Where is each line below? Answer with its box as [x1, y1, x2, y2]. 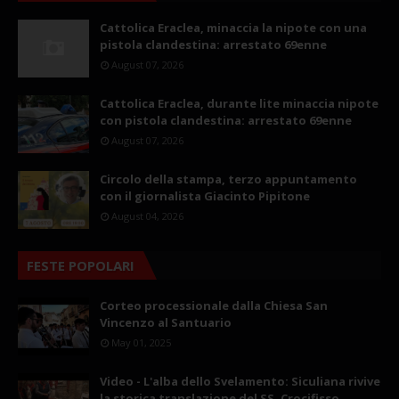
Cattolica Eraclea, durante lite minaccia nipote [100, 95, 379, 112]
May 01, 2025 [111, 336, 171, 350]
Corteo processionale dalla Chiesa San [100, 297, 328, 314]
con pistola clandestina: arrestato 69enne [100, 112, 352, 129]
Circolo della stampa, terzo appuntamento [100, 171, 357, 188]
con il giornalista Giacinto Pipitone [100, 188, 310, 205]
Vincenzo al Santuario [100, 314, 232, 331]
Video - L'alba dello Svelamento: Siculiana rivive [100, 373, 380, 390]
